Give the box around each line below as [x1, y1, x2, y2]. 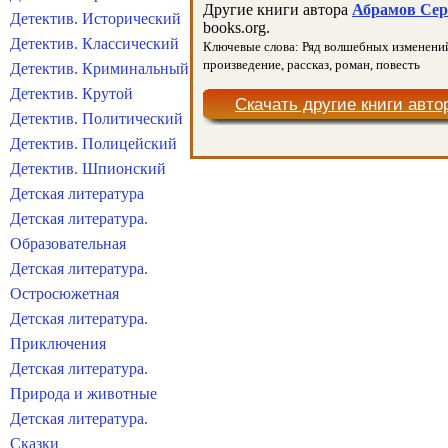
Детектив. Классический [10, 35, 179, 52]
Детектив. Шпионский [10, 160, 166, 177]
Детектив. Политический [10, 110, 183, 127]
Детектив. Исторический [10, 10, 181, 27]
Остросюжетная [10, 285, 119, 302]
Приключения [10, 335, 106, 352]
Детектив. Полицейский [10, 135, 177, 152]
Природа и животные [10, 385, 157, 402]
